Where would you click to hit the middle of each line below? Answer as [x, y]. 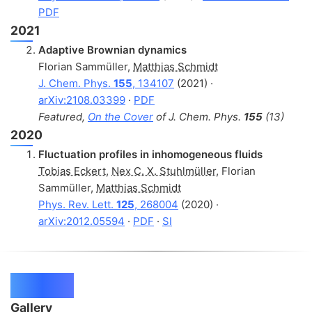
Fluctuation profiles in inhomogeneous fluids [150, 154]
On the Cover [120, 116]
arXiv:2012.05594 [81, 221]
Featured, [63, 116]
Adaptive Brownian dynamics [112, 49]
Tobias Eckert [72, 171]
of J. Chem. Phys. [198, 116]
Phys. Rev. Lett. [77, 204]
